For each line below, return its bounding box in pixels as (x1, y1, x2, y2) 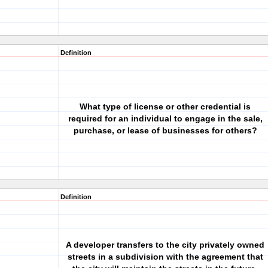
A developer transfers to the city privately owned (66, 240, 264, 249)
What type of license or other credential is (80, 102, 251, 111)
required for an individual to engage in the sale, (68, 114, 263, 123)
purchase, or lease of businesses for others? (73, 126, 257, 135)
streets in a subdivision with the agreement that (67, 252, 263, 261)
